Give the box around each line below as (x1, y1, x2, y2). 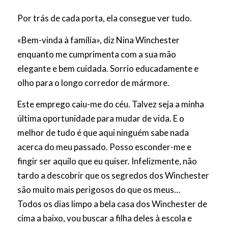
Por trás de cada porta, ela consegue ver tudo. (17, 13, 192, 24)
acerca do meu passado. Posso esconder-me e (17, 141, 191, 153)
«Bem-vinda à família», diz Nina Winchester (17, 34, 180, 45)
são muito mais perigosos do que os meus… (17, 184, 182, 195)
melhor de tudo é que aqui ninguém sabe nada (17, 127, 189, 138)
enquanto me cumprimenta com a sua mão (17, 48, 176, 60)
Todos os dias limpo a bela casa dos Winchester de (17, 198, 207, 210)
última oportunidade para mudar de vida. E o (17, 113, 184, 124)
